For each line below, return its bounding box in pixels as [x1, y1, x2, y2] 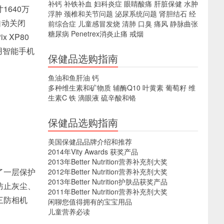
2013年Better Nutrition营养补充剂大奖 [48, 156, 167, 166]
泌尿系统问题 [115, 8, 157, 18]
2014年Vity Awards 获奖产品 [48, 146, 138, 156]
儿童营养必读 [48, 206, 90, 216]
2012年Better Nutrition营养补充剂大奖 [48, 166, 167, 176]
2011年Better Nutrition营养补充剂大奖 [48, 186, 167, 196]
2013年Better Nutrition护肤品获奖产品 [48, 176, 167, 186]
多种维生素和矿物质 [48, 82, 111, 92]
